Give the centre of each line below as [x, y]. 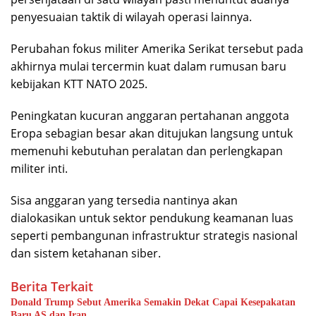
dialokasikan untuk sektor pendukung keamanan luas [152, 218]
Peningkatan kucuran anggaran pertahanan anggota [150, 115]
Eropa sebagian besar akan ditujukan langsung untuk [152, 133]
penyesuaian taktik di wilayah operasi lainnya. [131, 17]
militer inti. [39, 168]
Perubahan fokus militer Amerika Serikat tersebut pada [157, 48]
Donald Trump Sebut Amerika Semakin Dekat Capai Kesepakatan [153, 302]
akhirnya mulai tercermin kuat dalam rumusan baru [148, 66]
